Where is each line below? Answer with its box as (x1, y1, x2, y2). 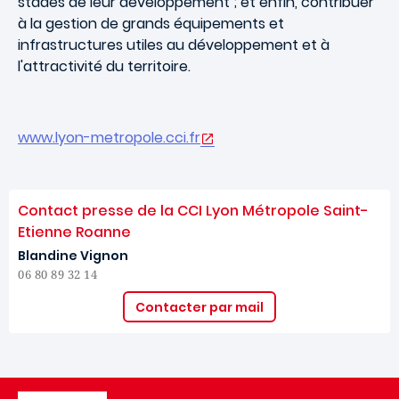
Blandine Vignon (18, 247, 128, 265)
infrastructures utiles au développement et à (18, 35, 330, 55)
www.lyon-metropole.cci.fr (18, 127, 200, 148)
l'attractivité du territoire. (18, 56, 191, 77)
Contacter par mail (135, 297, 264, 316)
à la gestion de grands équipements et (18, 13, 284, 34)
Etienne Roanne (18, 222, 131, 242)
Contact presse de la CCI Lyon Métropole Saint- (18, 200, 369, 221)
